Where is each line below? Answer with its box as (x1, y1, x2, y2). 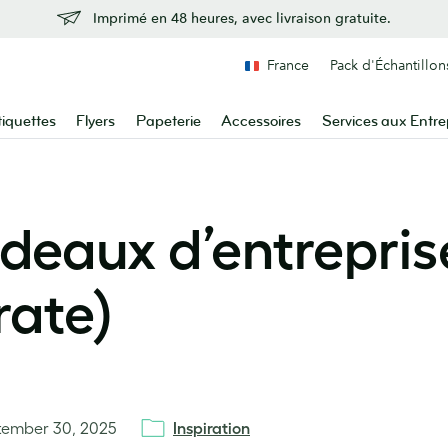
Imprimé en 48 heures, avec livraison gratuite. (93, 9, 391, 27)
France (267, 56, 309, 74)
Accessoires (221, 112, 302, 131)
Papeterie (135, 112, 201, 131)
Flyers (76, 112, 116, 131)
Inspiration (173, 419, 250, 437)
